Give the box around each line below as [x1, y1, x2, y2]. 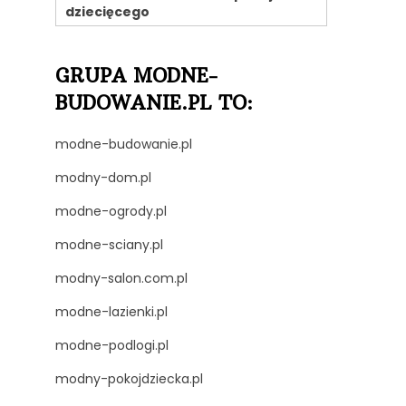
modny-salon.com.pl [55, 269, 188, 287]
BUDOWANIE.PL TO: [55, 91, 253, 115]
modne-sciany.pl [55, 236, 163, 254]
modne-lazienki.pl [55, 303, 168, 321]
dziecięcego [65, 3, 150, 21]
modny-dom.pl [55, 169, 151, 187]
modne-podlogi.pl [55, 336, 169, 354]
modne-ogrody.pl [55, 202, 167, 220]
